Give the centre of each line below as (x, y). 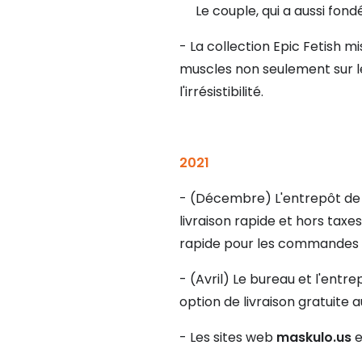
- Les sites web (228, 338)
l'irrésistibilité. (221, 92)
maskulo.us (314, 338)
